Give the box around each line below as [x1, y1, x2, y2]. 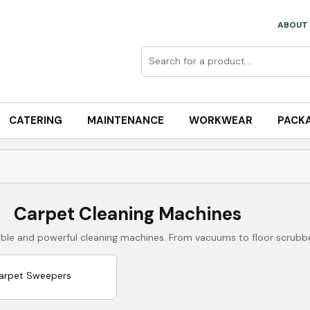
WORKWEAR [188, 113, 253, 127]
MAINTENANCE [86, 113, 164, 127]
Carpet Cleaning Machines [13, 202, 241, 226]
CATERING [8, 113, 62, 127]
